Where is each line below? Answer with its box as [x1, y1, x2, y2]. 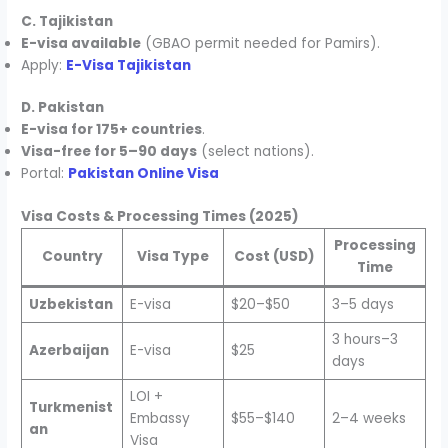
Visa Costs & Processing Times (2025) [21, 206, 300, 226]
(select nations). [197, 142, 315, 162]
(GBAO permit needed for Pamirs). [141, 33, 381, 53]
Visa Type [137, 246, 210, 266]
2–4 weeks [331, 408, 406, 428]
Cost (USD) [233, 246, 315, 266]
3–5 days [331, 294, 394, 314]
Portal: [21, 164, 69, 184]
